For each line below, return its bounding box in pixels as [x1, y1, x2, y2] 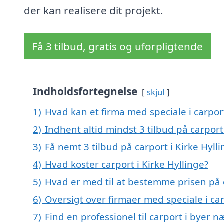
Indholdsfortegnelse [33, 84, 137, 99]
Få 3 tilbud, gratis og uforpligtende [32, 39, 203, 54]
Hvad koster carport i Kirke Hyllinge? [45, 158, 208, 171]
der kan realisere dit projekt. [24, 3, 163, 18]
